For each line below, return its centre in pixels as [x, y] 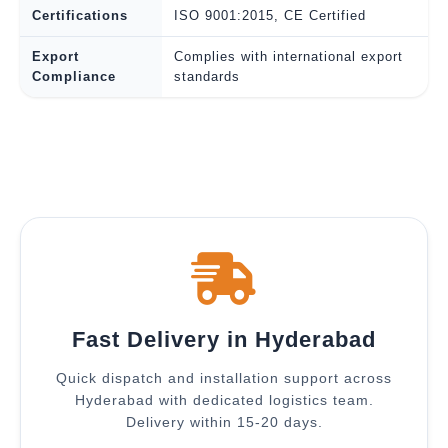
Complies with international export [288, 56]
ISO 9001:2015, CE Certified [270, 15]
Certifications [80, 15]
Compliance [74, 76]
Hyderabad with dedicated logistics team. [224, 399]
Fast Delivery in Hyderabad [224, 339]
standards [207, 76]
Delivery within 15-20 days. [224, 421]
